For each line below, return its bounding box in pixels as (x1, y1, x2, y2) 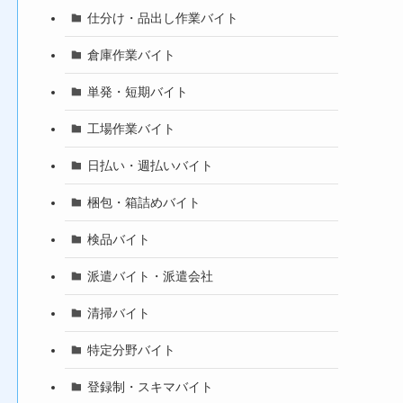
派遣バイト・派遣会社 (86, 268, 213, 283)
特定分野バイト (86, 342, 175, 357)
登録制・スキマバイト (86, 379, 213, 394)
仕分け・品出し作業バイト (86, 10, 238, 25)
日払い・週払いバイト (86, 157, 213, 173)
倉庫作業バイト (86, 47, 175, 62)
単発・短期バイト (86, 84, 188, 99)
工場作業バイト (86, 121, 175, 136)
